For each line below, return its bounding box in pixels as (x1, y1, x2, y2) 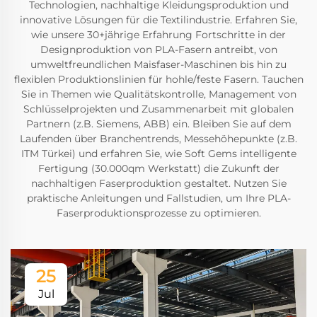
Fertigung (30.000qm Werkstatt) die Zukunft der (38, 162, 279, 175)
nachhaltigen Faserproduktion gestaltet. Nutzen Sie (30, 177, 287, 190)
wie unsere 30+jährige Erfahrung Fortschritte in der (31, 28, 286, 42)
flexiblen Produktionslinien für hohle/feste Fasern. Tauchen (13, 73, 304, 86)
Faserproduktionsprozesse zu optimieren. (56, 207, 261, 220)
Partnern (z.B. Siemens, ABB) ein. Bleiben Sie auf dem (25, 117, 292, 131)
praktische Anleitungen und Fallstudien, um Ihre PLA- (26, 192, 291, 205)
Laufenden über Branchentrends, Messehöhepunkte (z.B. (20, 132, 297, 146)
